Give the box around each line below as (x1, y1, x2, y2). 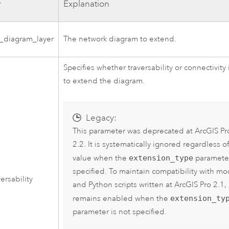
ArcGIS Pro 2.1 (174, 180, 225, 190)
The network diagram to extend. (63, 34, 177, 44)
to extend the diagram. (63, 76, 145, 86)
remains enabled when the (73, 194, 171, 204)
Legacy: (86, 112, 117, 124)
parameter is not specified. (73, 207, 167, 217)
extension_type (129, 153, 194, 163)
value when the (73, 153, 129, 164)
